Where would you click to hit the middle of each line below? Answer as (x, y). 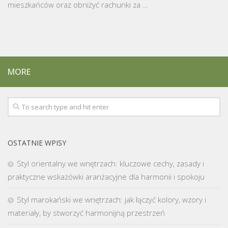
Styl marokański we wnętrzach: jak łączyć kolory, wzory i (111, 199)
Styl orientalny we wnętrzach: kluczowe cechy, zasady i (110, 163)
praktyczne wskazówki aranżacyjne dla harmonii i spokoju (106, 176)
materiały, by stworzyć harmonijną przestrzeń (86, 212)
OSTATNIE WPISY (37, 142)
